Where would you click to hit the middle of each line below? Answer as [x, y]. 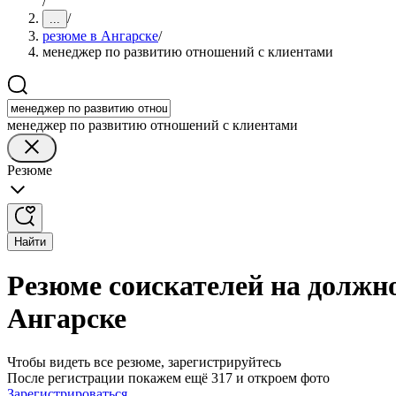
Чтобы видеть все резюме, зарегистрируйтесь [144, 362]
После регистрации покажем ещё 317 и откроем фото [168, 377]
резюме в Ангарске [100, 36]
